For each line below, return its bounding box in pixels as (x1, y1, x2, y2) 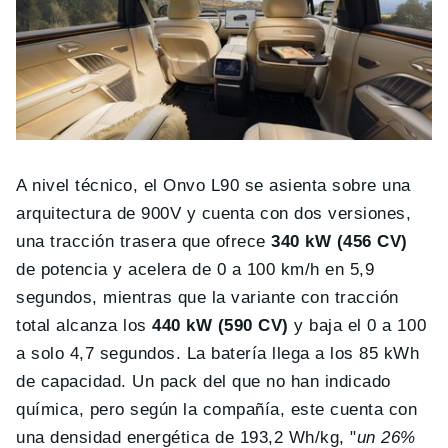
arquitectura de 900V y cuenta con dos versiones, (16, 204, 412, 224)
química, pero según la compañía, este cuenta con (16, 400, 418, 420)
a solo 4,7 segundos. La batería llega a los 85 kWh (16, 344, 420, 364)
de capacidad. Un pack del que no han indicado (16, 372, 391, 392)
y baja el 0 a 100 (288, 316, 427, 336)
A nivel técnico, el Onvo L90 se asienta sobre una (16, 176, 411, 196)
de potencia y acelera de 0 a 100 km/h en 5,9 (16, 260, 375, 280)
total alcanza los (16, 316, 153, 336)
